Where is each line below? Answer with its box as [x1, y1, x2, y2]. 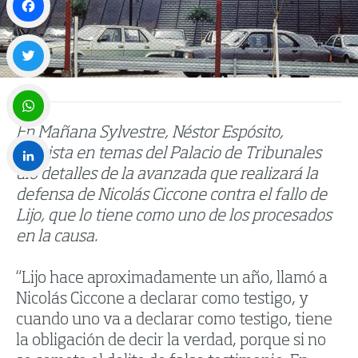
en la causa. [16, 229, 97, 246]
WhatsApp [6, 134, 61, 146]
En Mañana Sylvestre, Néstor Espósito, [16, 125, 284, 142]
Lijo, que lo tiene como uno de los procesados [16, 209, 332, 225]
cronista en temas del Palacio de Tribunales [16, 146, 321, 163]
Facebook [6, 34, 55, 46]
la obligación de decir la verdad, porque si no [16, 333, 326, 350]
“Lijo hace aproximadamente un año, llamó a [16, 271, 328, 288]
